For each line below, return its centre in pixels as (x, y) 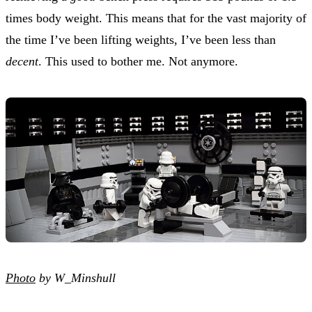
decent (22, 61)
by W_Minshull (76, 278)
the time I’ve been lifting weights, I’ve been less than (141, 39)
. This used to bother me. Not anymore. (138, 61)
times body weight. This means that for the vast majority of (156, 18)
